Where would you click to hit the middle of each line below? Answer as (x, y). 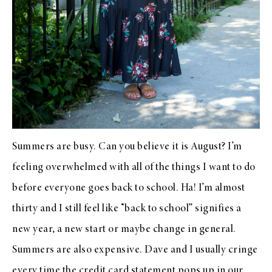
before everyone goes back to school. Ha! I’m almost (129, 188)
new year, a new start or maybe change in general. (124, 229)
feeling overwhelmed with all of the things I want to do (134, 167)
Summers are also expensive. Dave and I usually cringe (135, 250)
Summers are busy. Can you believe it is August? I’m (127, 147)
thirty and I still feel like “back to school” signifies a (127, 209)
